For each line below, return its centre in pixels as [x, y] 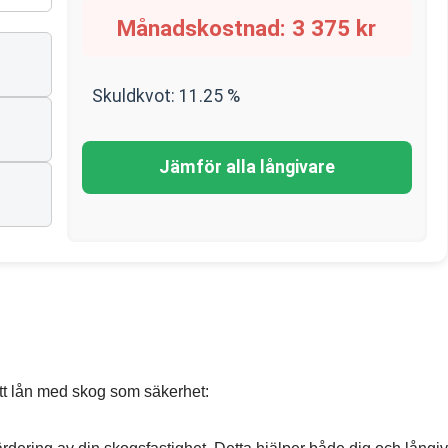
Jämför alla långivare [246, 167]
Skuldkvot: [135, 96]
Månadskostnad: [205, 28]
